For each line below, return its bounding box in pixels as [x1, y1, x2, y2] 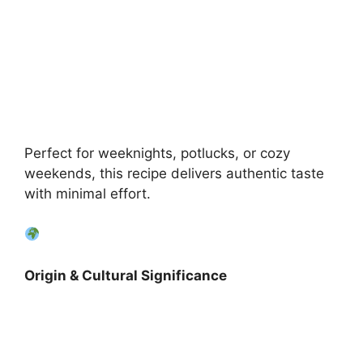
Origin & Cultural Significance [24, 267, 227, 284]
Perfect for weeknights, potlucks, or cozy [24, 145, 290, 162]
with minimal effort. [24, 186, 151, 203]
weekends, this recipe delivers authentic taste [24, 165, 324, 182]
